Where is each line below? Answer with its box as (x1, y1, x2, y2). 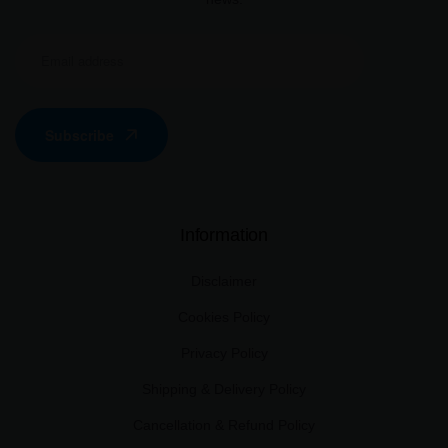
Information (179, 224, 269, 245)
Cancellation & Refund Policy (133, 416, 315, 433)
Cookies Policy (178, 308, 270, 325)
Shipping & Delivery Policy (142, 380, 306, 397)
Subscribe (45, 124, 114, 145)
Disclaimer (191, 272, 257, 289)
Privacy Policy (180, 344, 268, 361)
